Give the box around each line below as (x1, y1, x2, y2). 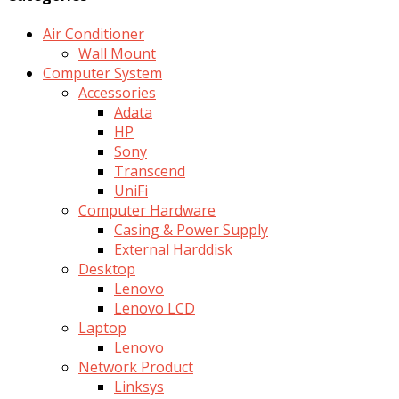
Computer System (43, 62, 162, 83)
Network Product (78, 356, 193, 377)
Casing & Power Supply (114, 219, 268, 240)
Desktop (78, 258, 135, 279)
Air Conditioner (43, 23, 144, 44)
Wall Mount (78, 43, 156, 63)
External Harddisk (114, 239, 232, 259)
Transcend (114, 160, 185, 181)
